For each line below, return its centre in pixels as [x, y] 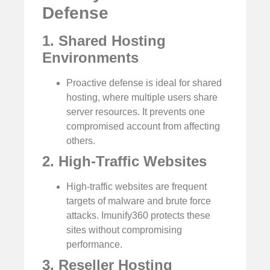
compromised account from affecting [143, 127]
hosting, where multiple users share [142, 98]
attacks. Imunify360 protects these [138, 216]
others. [81, 141]
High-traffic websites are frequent [137, 187]
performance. [94, 245]
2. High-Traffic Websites [124, 162]
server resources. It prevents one [136, 112]
